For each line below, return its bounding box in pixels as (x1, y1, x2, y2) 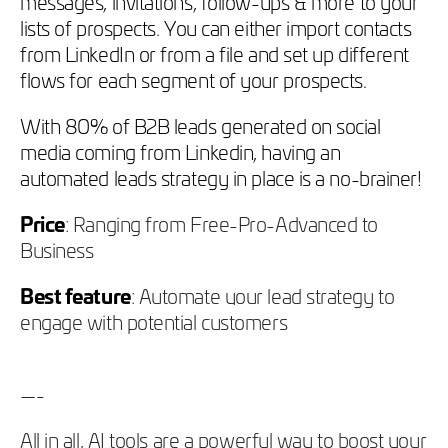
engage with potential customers (20, 305, 288, 336)
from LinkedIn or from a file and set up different (20, 37, 409, 68)
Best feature (20, 279, 131, 310)
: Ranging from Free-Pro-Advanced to (64, 207, 378, 238)
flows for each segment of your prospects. (20, 63, 367, 94)
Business (20, 233, 94, 264)
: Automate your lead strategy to (130, 279, 395, 310)
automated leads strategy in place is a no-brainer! (20, 161, 422, 192)
